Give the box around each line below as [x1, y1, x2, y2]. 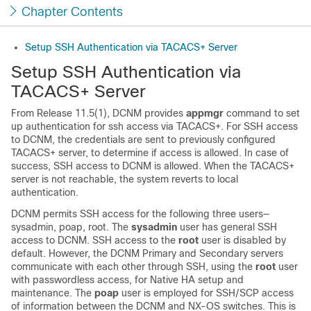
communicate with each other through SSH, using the [11, 261, 255, 272]
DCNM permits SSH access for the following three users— [11, 208, 269, 219]
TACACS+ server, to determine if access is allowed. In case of [11, 147, 289, 158]
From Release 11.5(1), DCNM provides [11, 108, 186, 119]
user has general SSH [177, 221, 277, 233]
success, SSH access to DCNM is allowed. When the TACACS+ [11, 160, 294, 171]
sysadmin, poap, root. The [11, 221, 131, 233]
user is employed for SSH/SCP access [119, 287, 294, 299]
